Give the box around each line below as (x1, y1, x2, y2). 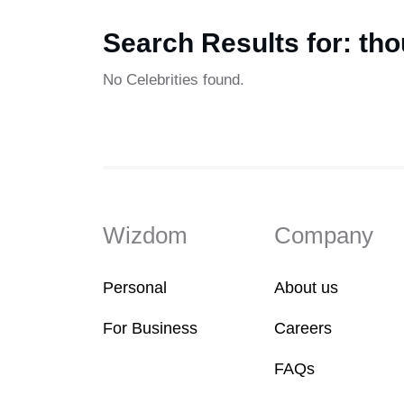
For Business (103, 319, 197, 337)
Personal (103, 279, 167, 297)
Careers (274, 319, 332, 337)
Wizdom (103, 222, 188, 249)
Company (274, 222, 373, 249)
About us (274, 279, 338, 297)
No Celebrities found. (103, 70, 244, 88)
